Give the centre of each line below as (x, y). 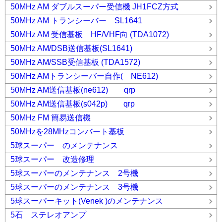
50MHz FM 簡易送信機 (51, 118)
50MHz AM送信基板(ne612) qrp (73, 90)
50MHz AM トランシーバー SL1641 (76, 21)
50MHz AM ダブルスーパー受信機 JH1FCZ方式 (94, 7)
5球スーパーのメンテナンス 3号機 (74, 187)
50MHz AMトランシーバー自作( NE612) (84, 76)
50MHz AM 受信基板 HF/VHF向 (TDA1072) (90, 35)
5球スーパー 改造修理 (52, 160)
